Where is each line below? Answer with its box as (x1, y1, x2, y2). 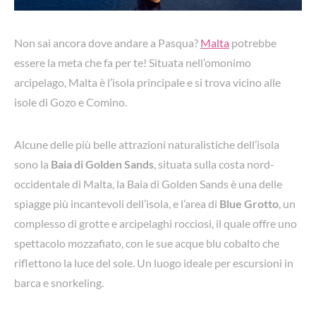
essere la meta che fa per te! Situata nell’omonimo (14, 55, 251, 69)
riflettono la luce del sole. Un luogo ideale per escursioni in (14, 255, 293, 269)
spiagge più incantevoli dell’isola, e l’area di (14, 196, 219, 210)
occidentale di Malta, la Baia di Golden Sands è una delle (14, 176, 282, 190)
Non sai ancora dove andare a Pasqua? (14, 35, 200, 49)
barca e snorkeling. (14, 275, 104, 289)
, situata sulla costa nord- (154, 157, 274, 171)
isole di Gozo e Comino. (14, 95, 127, 109)
